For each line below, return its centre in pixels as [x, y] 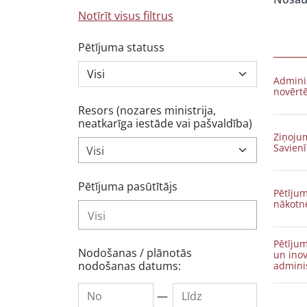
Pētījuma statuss [121, 47]
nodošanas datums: [130, 266]
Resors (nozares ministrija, [147, 110]
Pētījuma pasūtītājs [128, 186]
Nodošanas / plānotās [135, 253]
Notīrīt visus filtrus [126, 16]
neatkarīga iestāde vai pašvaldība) [165, 123]
